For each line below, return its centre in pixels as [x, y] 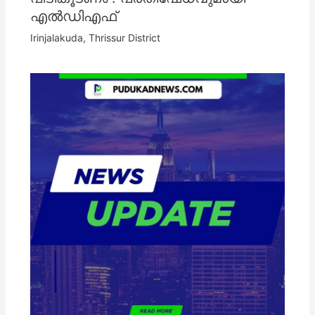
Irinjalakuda [56, 38]
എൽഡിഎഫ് [73, 17]
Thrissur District [124, 38]
